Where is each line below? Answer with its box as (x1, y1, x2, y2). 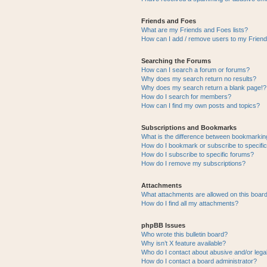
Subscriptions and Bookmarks (141, 124, 237, 131)
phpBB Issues (141, 222, 185, 229)
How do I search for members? (141, 93, 231, 100)
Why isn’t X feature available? (141, 240, 226, 247)
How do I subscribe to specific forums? (141, 151, 254, 158)
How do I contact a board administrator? (141, 257, 257, 265)
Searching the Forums (141, 57, 211, 64)
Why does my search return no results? (141, 75, 256, 82)
